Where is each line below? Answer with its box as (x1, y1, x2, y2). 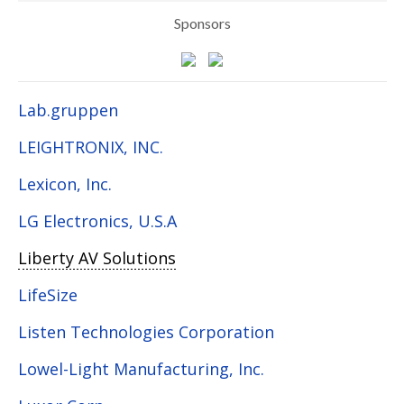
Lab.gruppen (17, 99, 118, 122)
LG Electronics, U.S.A (17, 210, 177, 233)
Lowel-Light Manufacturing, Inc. (17, 358, 264, 381)
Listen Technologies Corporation (17, 321, 274, 344)
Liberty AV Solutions (17, 247, 176, 270)
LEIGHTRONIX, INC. (17, 136, 163, 159)
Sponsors (173, 14, 231, 32)
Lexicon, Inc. (17, 173, 112, 196)
